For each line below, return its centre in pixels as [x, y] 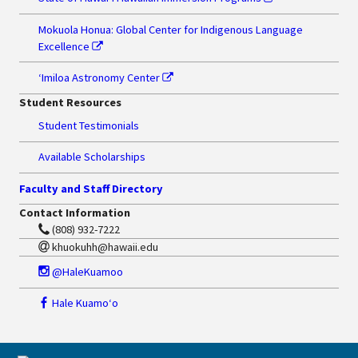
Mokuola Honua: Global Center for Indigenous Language [171, 29]
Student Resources [70, 102]
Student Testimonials [89, 126]
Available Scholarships [92, 157]
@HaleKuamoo [87, 271]
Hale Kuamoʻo [84, 303]
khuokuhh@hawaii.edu [104, 247]
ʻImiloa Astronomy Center [100, 77]
